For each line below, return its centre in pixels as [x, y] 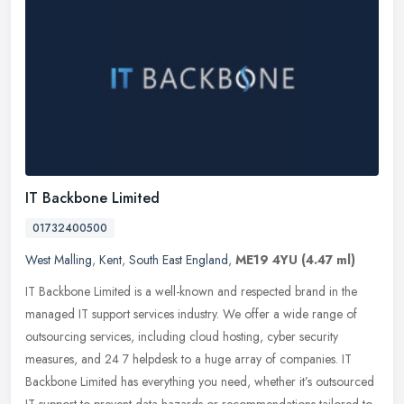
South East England [179, 260]
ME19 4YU [266, 260]
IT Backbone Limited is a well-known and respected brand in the [191, 292]
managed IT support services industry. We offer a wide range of [191, 314]
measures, [51, 359]
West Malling [59, 260]
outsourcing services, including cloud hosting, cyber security [182, 337]
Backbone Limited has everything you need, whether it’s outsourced [200, 382]
